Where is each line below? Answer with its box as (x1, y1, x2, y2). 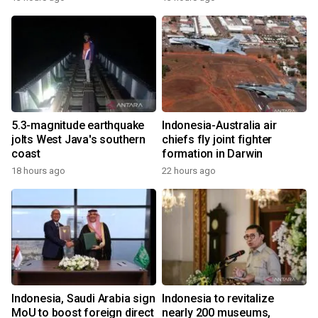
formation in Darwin (162, 147, 263, 161)
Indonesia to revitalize (162, 292, 274, 306)
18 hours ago (11, 165, 65, 177)
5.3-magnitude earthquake (11, 119, 145, 133)
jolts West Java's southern (11, 133, 146, 147)
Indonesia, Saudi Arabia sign (11, 292, 155, 306)
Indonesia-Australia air (162, 119, 277, 133)
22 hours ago (162, 165, 216, 177)
